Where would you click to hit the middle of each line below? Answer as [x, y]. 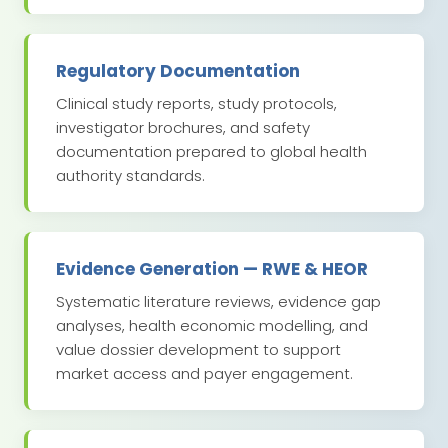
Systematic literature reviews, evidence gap [218, 302]
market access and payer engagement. [204, 374]
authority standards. [130, 176]
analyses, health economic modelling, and [212, 326]
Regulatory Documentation [178, 71]
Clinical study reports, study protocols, [196, 104]
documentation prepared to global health [211, 152]
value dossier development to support [198, 350]
